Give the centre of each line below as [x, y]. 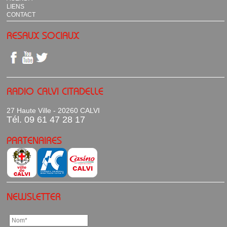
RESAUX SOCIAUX [43, 35]
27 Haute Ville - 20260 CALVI [53, 111]
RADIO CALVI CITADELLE [55, 91]
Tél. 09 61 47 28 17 [46, 120]
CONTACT [21, 15]
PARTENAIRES [34, 141]
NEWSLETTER [34, 197]
